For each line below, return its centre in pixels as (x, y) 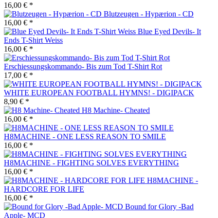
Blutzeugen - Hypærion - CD (149, 14)
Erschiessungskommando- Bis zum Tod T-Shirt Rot (83, 66)
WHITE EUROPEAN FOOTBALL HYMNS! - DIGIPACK (99, 92)
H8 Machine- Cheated (116, 110)
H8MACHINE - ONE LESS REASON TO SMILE (85, 136)
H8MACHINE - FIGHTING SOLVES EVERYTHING (91, 163)
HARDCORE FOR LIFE (44, 189)
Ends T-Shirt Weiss (33, 40)
